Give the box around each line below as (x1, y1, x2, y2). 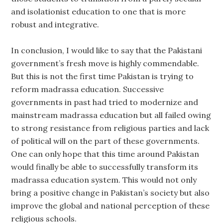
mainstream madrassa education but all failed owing (11, 110, 212, 120)
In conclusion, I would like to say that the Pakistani (11, 45, 203, 55)
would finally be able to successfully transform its (11, 162, 199, 172)
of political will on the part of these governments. (11, 136, 200, 146)
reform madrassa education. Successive (11, 84, 164, 94)
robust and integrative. (11, 19, 100, 29)
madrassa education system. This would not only (11, 175, 197, 185)
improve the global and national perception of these (11, 201, 210, 211)
